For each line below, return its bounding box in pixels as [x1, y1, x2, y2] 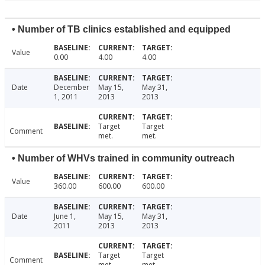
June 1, [53, 211, 76, 222]
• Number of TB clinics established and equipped [12, 24, 231, 35]
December [53, 82, 89, 93]
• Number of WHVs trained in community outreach [12, 153, 235, 164]
